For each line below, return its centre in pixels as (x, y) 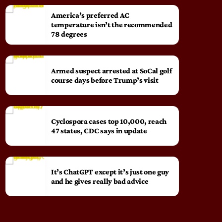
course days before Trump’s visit (105, 80)
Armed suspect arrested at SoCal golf (111, 70)
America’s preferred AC (90, 15)
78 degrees (69, 34)
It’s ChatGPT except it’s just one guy (110, 171)
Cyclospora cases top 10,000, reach (109, 121)
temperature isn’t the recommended (112, 25)
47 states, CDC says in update (99, 130)
